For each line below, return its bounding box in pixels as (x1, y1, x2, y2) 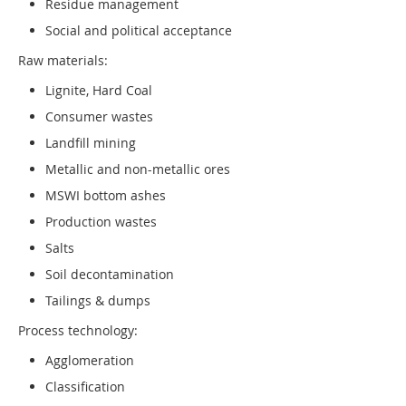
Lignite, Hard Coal (45, 82, 152, 100)
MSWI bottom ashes (45, 187, 166, 205)
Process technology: (18, 322, 138, 340)
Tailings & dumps (45, 292, 150, 310)
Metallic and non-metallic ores (45, 160, 230, 179)
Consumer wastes (45, 108, 153, 126)
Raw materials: (18, 52, 108, 70)
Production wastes (45, 213, 157, 231)
